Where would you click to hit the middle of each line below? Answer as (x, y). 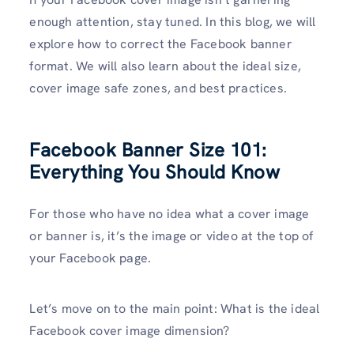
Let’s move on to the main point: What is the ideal (175, 308)
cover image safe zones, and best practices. (160, 88)
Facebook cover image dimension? (131, 330)
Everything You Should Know (155, 172)
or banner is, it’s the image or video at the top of (171, 236)
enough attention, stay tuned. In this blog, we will (173, 22)
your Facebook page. (92, 258)
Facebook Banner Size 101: (148, 150)
